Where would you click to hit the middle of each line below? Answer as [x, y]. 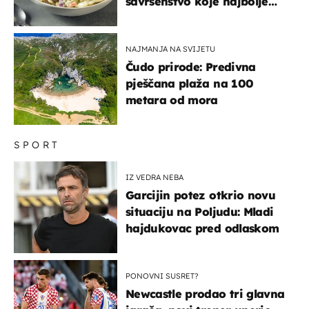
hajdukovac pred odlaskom [202, 228]
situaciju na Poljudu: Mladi [200, 211]
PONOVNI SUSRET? [162, 276]
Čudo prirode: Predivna [191, 67]
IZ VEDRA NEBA [154, 177]
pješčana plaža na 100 [190, 83]
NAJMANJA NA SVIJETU [170, 49]
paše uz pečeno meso [186, 18]
